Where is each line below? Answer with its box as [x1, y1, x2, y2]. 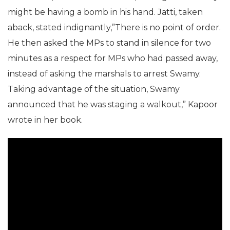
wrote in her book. [8, 114, 83, 125]
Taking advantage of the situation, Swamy [8, 84, 180, 94]
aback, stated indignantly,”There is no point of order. [8, 22, 221, 32]
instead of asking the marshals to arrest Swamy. [8, 68, 201, 79]
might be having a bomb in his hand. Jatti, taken [8, 7, 203, 17]
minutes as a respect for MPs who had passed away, [8, 53, 218, 63]
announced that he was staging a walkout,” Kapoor [8, 99, 218, 109]
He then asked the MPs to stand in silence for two [8, 37, 211, 48]
